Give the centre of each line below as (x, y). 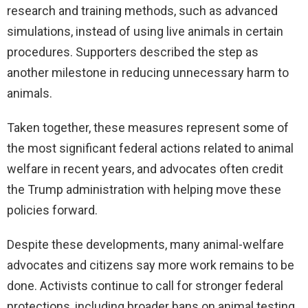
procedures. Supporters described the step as (133, 52)
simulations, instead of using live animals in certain (145, 31)
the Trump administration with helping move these (144, 189)
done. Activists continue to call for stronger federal (145, 285)
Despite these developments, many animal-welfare (145, 244)
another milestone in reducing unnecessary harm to (148, 72)
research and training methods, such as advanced (142, 10)
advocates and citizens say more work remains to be (151, 265)
